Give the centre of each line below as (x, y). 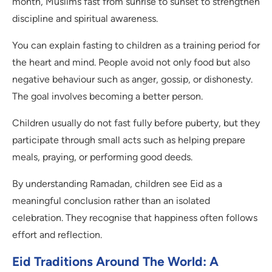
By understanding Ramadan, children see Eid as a (117, 184)
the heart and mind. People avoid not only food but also (131, 63)
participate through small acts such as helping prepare (129, 140)
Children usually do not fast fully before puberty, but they (136, 123)
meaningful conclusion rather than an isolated (111, 201)
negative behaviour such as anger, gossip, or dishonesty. (132, 80)
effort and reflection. (57, 235)
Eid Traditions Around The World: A (115, 262)
